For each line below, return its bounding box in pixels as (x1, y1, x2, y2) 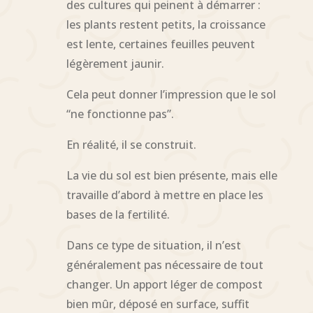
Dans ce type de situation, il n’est (66, 237, 241, 253)
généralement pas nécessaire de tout (66, 256, 263, 272)
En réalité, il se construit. (66, 136, 196, 152)
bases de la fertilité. (66, 206, 170, 222)
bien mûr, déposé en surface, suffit (66, 296, 249, 312)
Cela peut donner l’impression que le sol (66, 86, 276, 102)
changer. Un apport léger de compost (66, 276, 263, 292)
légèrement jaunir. (66, 55, 164, 71)
